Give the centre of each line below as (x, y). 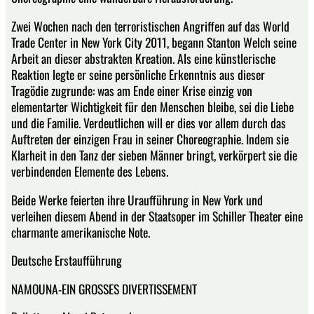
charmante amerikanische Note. (81, 232)
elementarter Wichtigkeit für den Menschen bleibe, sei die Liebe (152, 106)
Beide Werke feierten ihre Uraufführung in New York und (137, 199)
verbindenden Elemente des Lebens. (90, 171)
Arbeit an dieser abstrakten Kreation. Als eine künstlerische (143, 58)
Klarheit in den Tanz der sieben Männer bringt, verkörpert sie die (154, 155)
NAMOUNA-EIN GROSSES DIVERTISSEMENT (104, 288)
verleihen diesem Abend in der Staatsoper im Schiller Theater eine (157, 216)
